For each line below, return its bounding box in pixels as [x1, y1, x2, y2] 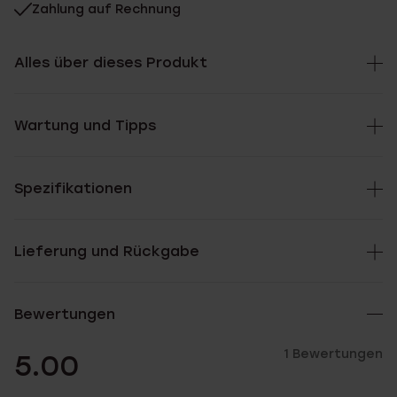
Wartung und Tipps [14, 117, 156, 134]
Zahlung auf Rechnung [32, 2, 181, 17]
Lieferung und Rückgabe [14, 243, 199, 260]
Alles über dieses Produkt [14, 54, 207, 71]
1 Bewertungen [284, 346, 383, 362]
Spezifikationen [14, 180, 132, 197]
